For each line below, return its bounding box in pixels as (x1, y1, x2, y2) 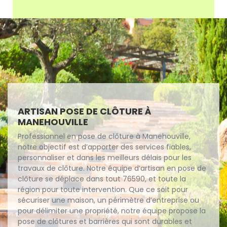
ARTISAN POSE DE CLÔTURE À (18, 105, 152, 118)
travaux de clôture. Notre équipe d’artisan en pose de (18, 163, 206, 174)
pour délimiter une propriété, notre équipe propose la (18, 206, 206, 216)
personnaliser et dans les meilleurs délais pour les (18, 153, 192, 163)
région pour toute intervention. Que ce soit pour (18, 184, 188, 195)
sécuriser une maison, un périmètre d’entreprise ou (18, 195, 199, 206)
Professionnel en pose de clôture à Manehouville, (18, 131, 191, 142)
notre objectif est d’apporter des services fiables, (18, 142, 191, 153)
